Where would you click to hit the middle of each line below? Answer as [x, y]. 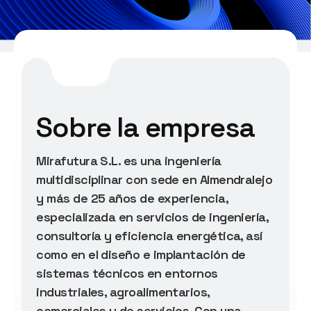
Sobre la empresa [146, 127]
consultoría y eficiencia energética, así [149, 235]
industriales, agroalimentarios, [123, 292]
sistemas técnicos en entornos [127, 273]
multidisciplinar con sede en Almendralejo [154, 179]
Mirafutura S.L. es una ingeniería [129, 160]
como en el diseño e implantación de [141, 254]
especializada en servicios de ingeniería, [152, 217]
